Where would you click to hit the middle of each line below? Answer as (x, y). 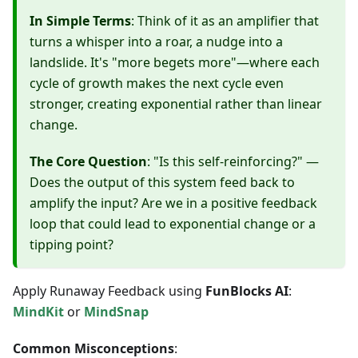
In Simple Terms (80, 21)
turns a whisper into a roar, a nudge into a (156, 42)
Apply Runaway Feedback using (109, 291)
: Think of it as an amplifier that (225, 21)
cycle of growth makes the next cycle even (157, 84)
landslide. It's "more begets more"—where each (175, 63)
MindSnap (116, 312)
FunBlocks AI (247, 291)
